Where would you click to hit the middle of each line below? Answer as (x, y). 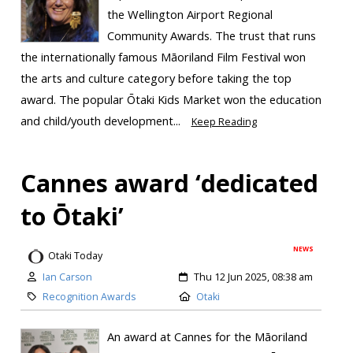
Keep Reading (224, 122)
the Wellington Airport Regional (190, 15)
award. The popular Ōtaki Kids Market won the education (171, 100)
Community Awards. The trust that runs (211, 36)
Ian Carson (67, 277)
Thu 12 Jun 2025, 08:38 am (253, 277)
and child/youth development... (102, 121)
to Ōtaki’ (72, 216)
